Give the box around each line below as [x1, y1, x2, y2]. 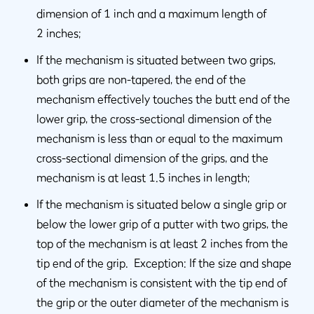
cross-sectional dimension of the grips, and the [36, 151, 268, 165]
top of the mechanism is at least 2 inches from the [36, 236, 288, 251]
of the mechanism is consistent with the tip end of [36, 275, 287, 290]
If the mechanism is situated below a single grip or [36, 197, 287, 212]
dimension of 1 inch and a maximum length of [36, 6, 266, 21]
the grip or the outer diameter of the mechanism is [36, 295, 289, 310]
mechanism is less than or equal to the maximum [36, 131, 282, 146]
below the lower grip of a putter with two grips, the [36, 217, 288, 231]
